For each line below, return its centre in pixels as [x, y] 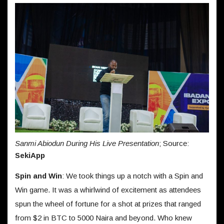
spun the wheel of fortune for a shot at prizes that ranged [108, 204]
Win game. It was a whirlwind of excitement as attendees [108, 190]
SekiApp [30, 155]
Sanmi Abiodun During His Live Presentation [87, 143]
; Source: [174, 143]
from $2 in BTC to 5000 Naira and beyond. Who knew [103, 218]
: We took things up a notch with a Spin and [132, 176]
